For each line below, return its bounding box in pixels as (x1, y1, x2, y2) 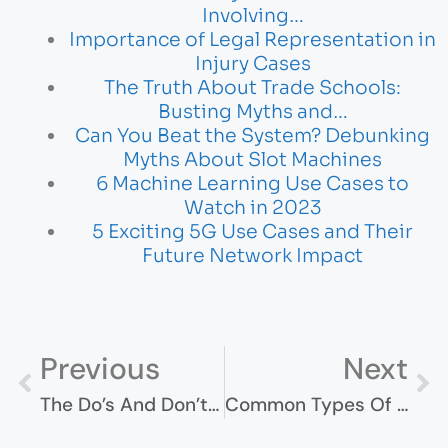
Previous (40, 349, 160, 389)
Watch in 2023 (183, 195, 322, 220)
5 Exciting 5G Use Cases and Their (92, 219, 413, 244)
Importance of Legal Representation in (69, 27, 436, 52)
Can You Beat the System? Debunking (75, 123, 430, 148)
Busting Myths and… (157, 99, 348, 124)
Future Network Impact (142, 243, 363, 268)
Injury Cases (194, 51, 311, 76)
